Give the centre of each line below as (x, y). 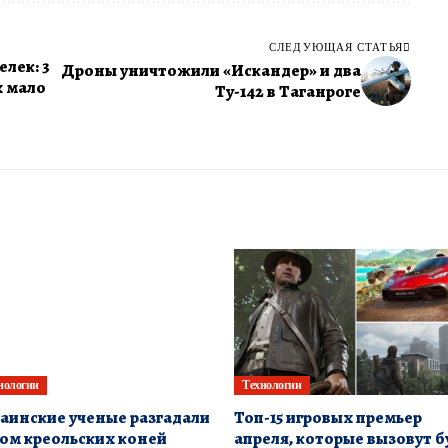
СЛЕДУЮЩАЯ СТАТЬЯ (336, 47)
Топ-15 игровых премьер (328, 417)
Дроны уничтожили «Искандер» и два (210, 71)
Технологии (272, 385)
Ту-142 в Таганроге (287, 92)
